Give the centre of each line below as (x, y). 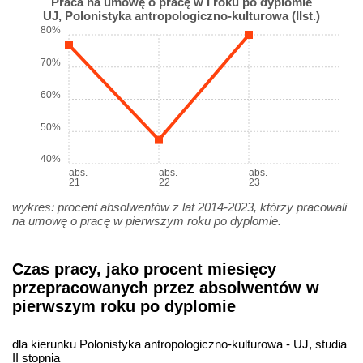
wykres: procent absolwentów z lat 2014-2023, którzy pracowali (179, 207)
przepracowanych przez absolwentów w (166, 287)
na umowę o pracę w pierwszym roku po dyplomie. (147, 220)
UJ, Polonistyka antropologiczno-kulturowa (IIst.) (181, 15)
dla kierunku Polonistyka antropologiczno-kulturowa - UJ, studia (179, 344)
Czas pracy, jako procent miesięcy (144, 269)
